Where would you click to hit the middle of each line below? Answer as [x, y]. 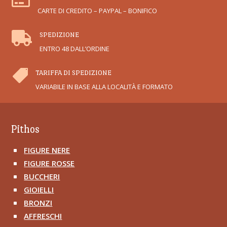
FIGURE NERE [47, 150]
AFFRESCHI [43, 216]
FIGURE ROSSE [49, 163]
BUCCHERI [42, 177]
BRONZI [38, 203]
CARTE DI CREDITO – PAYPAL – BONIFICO [97, 11]
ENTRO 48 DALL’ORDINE [74, 49]
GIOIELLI [39, 190]
